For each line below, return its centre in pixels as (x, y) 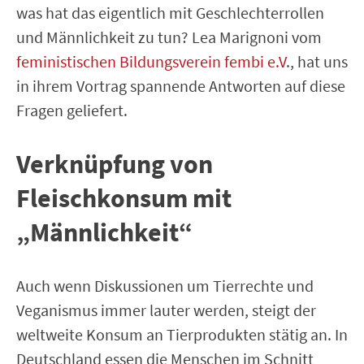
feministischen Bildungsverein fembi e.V (151, 61)
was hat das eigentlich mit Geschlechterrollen (170, 12)
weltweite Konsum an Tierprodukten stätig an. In (182, 334)
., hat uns (317, 61)
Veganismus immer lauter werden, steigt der (166, 310)
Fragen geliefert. (72, 110)
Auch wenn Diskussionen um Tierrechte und (165, 285)
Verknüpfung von (115, 164)
